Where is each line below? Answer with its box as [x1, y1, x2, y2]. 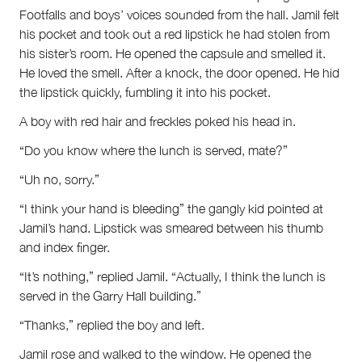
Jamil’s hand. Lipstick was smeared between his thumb [19, 221, 323, 236]
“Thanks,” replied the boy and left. [19, 318, 204, 333]
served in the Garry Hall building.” [19, 288, 201, 304]
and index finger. [19, 240, 110, 255]
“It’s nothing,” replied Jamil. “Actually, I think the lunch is [19, 269, 326, 284]
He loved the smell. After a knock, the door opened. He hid [19, 65, 339, 81]
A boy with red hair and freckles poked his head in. [19, 114, 296, 129]
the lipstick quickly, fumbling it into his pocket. [19, 85, 271, 100]
